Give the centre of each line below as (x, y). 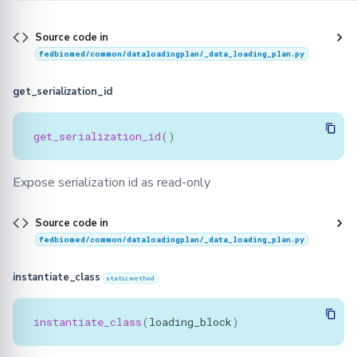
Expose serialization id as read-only (112, 183)
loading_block (190, 322)
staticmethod (130, 279)
